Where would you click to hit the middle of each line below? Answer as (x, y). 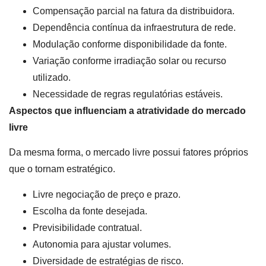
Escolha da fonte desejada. (90, 211)
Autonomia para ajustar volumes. (102, 244)
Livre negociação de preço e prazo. (107, 194)
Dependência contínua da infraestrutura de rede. (134, 28)
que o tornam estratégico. (62, 169)
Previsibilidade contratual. (87, 227)
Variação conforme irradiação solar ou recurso (129, 61)
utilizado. (52, 78)
